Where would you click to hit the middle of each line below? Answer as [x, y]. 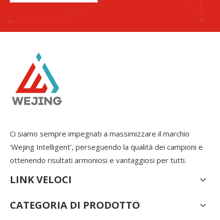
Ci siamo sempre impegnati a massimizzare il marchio [100, 134]
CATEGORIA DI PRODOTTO [75, 205]
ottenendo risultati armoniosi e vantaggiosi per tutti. [98, 160]
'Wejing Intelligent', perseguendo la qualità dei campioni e [106, 147]
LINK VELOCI [41, 179]
